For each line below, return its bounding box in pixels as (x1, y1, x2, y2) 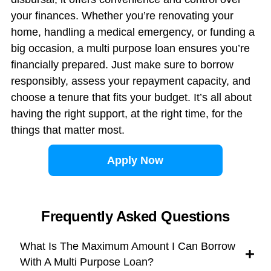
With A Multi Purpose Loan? (19, 256, 154, 269)
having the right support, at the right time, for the (10, 108, 243, 120)
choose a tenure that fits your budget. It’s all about (10, 91, 252, 104)
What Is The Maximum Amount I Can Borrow (19, 240, 235, 253)
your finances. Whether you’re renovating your (10, 10, 233, 22)
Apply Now (107, 154, 164, 167)
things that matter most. (10, 124, 125, 137)
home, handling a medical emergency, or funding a (10, 26, 255, 39)
